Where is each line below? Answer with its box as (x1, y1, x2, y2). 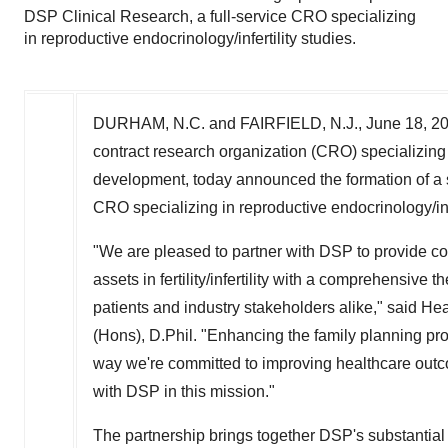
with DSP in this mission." (93, 383, 275, 400)
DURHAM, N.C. (93, 115, 205, 132)
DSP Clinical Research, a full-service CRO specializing (24, 8, 416, 25)
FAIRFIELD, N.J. (240, 115, 358, 132)
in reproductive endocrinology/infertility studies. (24, 30, 356, 47)
